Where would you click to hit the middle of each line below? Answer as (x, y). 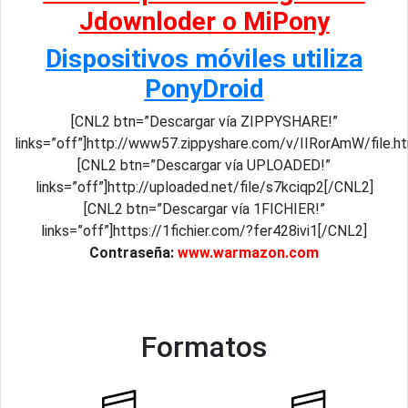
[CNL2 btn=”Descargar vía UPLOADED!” (204, 165)
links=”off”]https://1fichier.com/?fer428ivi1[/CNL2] (204, 231)
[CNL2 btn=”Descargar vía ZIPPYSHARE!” (204, 122)
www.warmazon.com (248, 253)
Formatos (204, 347)
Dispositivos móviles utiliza (204, 59)
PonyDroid (204, 89)
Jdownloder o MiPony (204, 21)
